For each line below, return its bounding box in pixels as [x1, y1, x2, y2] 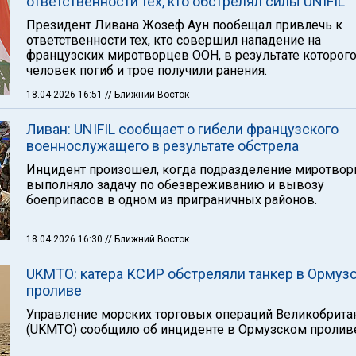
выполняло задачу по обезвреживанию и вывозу [26, 177, 324, 192]
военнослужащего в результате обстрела [26, 137, 299, 154]
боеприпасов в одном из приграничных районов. [26, 192, 317, 207]
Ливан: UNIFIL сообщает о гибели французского [26, 121, 339, 137]
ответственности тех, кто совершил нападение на [26, 33, 321, 48]
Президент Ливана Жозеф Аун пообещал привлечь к [26, 17, 342, 33]
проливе [26, 282, 82, 299]
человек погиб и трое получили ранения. [26, 63, 267, 78]
